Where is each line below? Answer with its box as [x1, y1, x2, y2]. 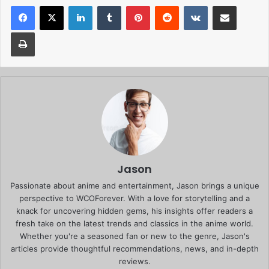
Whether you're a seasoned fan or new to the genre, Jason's [19, 231, 250, 241]
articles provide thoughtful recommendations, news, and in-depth [10, 244, 259, 254]
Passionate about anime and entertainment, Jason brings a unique [10, 181, 259, 191]
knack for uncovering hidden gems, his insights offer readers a [16, 206, 253, 216]
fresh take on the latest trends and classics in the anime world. [16, 219, 253, 229]
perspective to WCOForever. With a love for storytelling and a [19, 193, 250, 204]
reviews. [118, 256, 151, 267]
